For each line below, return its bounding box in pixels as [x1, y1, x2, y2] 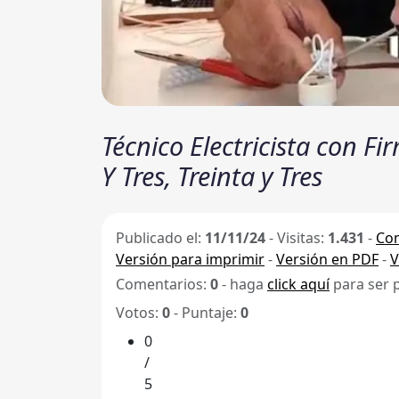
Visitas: [277, 228, 328, 248]
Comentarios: [116, 274, 210, 295]
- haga [218, 274, 267, 295]
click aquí [267, 274, 330, 295]
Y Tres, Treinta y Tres [102, 159, 322, 194]
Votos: [116, 303, 162, 323]
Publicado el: [116, 228, 205, 248]
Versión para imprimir [116, 249, 265, 270]
